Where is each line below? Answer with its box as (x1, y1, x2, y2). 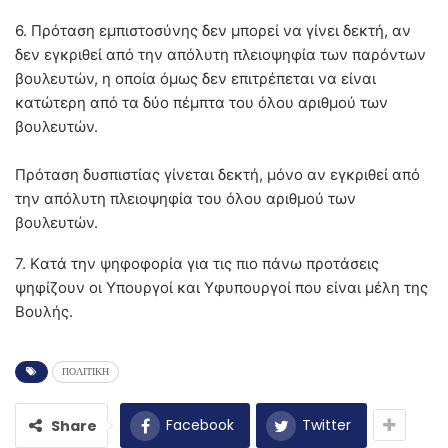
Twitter (302, 415, 351, 436)
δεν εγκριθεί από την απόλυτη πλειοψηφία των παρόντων (15, 45, 426, 65)
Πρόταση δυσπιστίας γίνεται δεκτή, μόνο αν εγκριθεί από (15, 165, 420, 185)
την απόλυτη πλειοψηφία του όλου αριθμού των (15, 189, 356, 209)
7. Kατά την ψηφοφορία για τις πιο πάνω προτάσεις (15, 254, 379, 274)
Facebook (166, 415, 234, 436)
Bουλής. (15, 302, 73, 322)
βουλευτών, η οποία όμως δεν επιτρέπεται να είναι (15, 69, 376, 89)
